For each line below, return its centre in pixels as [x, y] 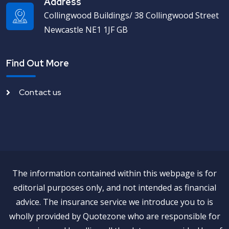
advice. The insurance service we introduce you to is [114, 202]
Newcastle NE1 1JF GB [86, 29]
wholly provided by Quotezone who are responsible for [114, 216]
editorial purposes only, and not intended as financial [114, 187]
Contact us [40, 92]
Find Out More [38, 63]
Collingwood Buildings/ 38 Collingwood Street [131, 15]
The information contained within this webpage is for [114, 173]
